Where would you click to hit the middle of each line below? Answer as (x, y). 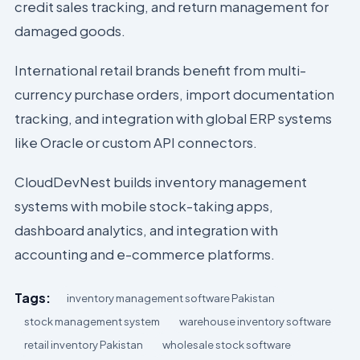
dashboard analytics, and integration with (147, 231)
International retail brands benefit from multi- (161, 70)
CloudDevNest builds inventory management (161, 182)
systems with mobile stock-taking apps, (144, 207)
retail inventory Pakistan (84, 345)
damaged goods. (70, 31)
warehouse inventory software (256, 321)
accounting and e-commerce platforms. (145, 255)
